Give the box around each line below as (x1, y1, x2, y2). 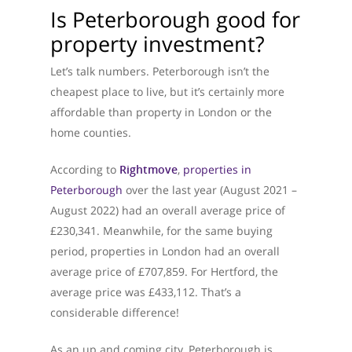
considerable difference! (50, 305, 179, 320)
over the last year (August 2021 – (123, 182, 297, 197)
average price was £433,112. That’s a (50, 284, 241, 299)
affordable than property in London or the (50, 104, 272, 119)
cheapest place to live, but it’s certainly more (50, 84, 284, 99)
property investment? (50, 29, 265, 58)
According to (50, 162, 119, 177)
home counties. (50, 125, 131, 140)
